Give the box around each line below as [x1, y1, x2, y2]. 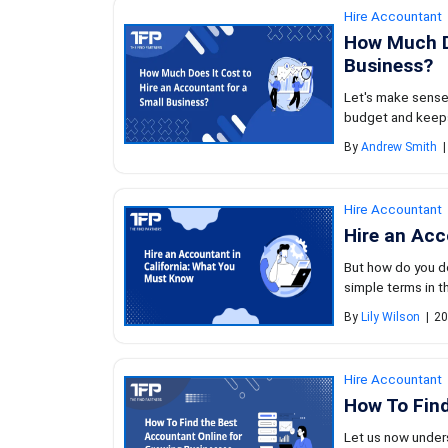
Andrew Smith [361, 140, 437, 155]
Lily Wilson [361, 310, 420, 325]
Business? [344, 53, 433, 77]
